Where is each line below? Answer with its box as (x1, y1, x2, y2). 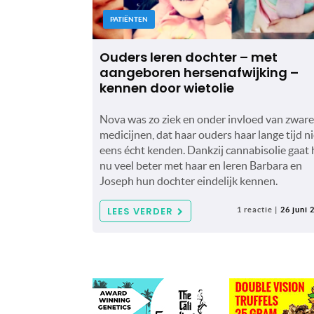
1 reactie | (236, 205, 278, 214)
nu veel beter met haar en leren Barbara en (100, 158, 302, 172)
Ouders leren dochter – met (100, 48, 278, 66)
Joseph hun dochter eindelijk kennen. (100, 174, 278, 187)
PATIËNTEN (110, 15, 148, 23)
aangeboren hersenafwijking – (100, 63, 299, 81)
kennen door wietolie (100, 78, 234, 97)
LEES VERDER (107, 204, 173, 218)
